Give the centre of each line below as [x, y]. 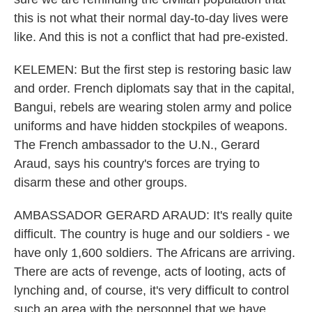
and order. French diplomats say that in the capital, [154, 88]
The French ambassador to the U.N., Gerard [137, 145]
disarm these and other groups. [101, 182]
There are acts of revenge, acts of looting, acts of [150, 272]
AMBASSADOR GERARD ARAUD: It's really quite [153, 215]
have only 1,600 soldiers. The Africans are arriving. [155, 253]
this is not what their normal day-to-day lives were [151, 18]
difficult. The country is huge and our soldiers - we [152, 234]
